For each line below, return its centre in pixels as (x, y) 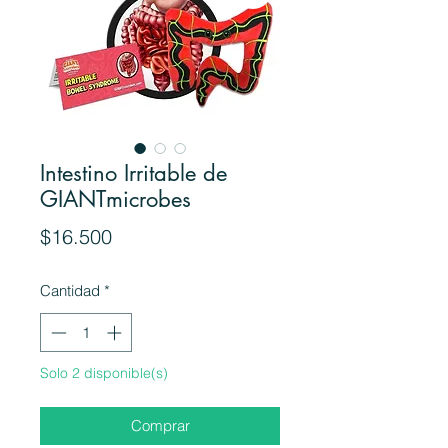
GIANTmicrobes (115, 199)
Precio (139, 236)
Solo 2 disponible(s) (104, 372)
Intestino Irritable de (133, 173)
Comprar (160, 425)
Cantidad (70, 291)
